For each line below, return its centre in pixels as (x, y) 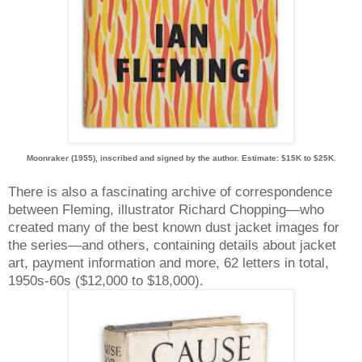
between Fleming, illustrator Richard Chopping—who (166, 209)
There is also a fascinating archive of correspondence (170, 191)
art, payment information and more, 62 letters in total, (168, 262)
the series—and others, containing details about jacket (172, 244)
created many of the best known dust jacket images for (174, 227)
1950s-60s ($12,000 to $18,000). (106, 280)
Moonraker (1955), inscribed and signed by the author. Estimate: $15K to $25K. (181, 158)
